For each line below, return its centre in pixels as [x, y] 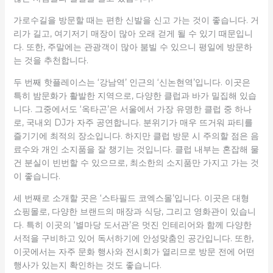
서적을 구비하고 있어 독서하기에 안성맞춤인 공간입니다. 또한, [133, 238]
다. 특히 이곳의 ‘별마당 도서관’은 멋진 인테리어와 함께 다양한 [132, 225]
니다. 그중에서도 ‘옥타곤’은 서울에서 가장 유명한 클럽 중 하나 [132, 109]
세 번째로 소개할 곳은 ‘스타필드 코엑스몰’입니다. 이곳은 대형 [131, 198]
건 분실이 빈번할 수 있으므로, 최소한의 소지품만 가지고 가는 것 [136, 162]
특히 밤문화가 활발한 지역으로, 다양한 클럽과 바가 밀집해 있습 [135, 95]
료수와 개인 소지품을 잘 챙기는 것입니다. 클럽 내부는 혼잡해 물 [136, 149]
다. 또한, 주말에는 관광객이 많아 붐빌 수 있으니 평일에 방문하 [133, 47]
